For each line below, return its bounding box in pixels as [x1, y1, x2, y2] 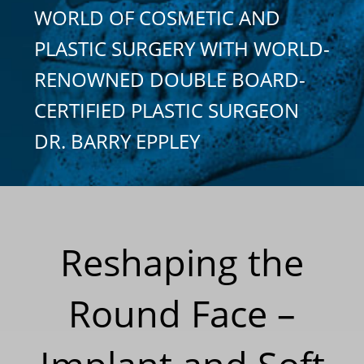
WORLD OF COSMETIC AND [34, 3, 280, 31]
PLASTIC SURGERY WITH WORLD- [34, 34, 330, 62]
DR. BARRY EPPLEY [34, 127, 200, 154]
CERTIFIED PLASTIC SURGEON [34, 96, 299, 123]
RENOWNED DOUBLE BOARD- [34, 65, 305, 93]
